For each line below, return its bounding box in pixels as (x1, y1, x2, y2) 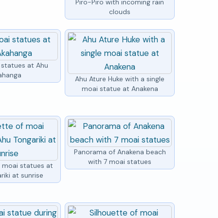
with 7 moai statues (88, 157, 152, 166)
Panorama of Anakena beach (73, 147, 166, 156)
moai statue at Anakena (81, 84, 158, 93)
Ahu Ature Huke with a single (75, 74, 165, 83)
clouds (109, 7, 131, 16)
